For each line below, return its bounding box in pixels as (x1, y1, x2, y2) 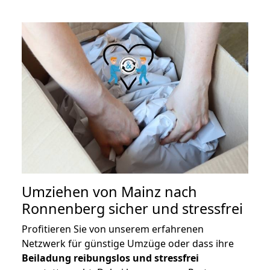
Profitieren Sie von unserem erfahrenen (22, 222, 204, 236)
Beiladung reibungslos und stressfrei (22, 251, 199, 265)
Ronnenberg (22, 198, 105, 218)
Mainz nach (121, 181, 197, 201)
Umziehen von (22, 181, 121, 201)
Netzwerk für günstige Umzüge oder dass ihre (22, 236, 234, 250)
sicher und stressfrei (105, 198, 243, 218)
